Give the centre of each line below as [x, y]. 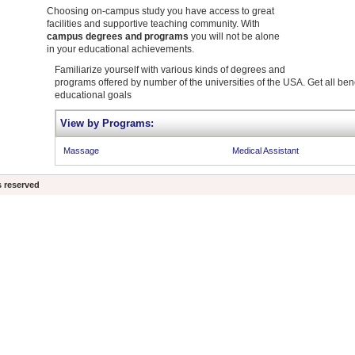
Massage [81, 151]
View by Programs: [107, 123]
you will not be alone [234, 36]
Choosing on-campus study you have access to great [160, 11]
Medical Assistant [265, 151]
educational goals [93, 95]
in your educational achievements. [120, 49]
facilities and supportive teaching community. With [153, 24]
